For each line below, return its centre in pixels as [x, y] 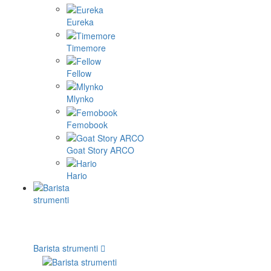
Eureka [80, 22]
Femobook [87, 124]
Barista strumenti [66, 248]
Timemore [86, 47]
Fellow [79, 73]
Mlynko [80, 99]
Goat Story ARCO [100, 150]
